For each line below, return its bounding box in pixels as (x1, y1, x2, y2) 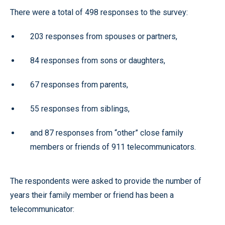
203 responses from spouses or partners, (30, 32, 177, 41)
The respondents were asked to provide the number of (10, 176, 201, 186)
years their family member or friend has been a (10, 190, 174, 200)
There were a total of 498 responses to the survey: (10, 8, 188, 17)
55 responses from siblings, (30, 104, 130, 114)
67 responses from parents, (30, 80, 128, 89)
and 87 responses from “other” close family (30, 128, 183, 138)
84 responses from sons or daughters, (30, 56, 165, 65)
